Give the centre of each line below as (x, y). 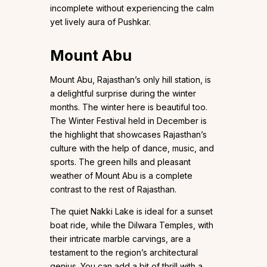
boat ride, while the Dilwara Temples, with (132, 225)
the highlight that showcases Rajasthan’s (128, 135)
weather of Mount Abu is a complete (121, 176)
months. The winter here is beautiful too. (129, 107)
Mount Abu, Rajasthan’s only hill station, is (131, 80)
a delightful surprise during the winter (123, 94)
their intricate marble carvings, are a (120, 239)
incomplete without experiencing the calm (132, 8)
